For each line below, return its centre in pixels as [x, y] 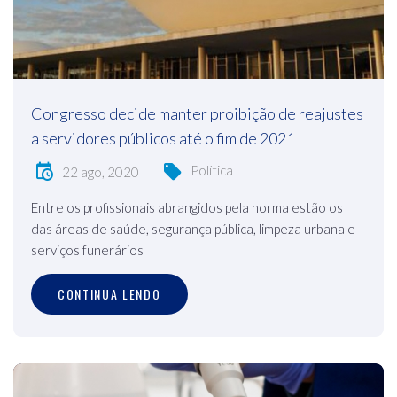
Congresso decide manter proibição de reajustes [197, 113]
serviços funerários [87, 250]
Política [212, 170]
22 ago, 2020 [101, 171]
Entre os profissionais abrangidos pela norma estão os [187, 208]
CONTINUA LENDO [109, 294]
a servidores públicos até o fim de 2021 [163, 138]
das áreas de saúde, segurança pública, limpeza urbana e [193, 229]
